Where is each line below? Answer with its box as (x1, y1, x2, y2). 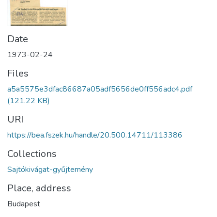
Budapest (7, 199, 40, 209)
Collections (7, 147, 57, 160)
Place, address (7, 182, 71, 195)
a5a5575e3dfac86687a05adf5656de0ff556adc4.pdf (7, 84, 192, 94)
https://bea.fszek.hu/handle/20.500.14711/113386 (7, 130, 183, 140)
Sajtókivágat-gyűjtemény (7, 164, 93, 175)
